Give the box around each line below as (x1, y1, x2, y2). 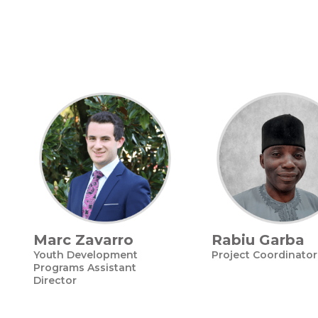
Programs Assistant (33, 261, 136, 274)
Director (33, 274, 77, 287)
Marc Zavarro (33, 231, 133, 248)
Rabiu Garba (212, 231, 305, 248)
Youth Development (33, 248, 138, 261)
